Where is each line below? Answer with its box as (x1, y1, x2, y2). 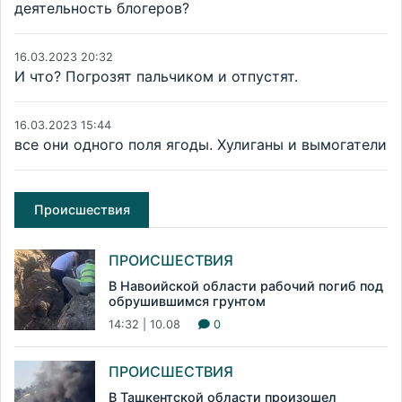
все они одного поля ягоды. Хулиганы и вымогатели (14, 135, 387, 154)
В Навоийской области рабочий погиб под (109, 278, 383, 294)
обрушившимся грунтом (109, 293, 266, 310)
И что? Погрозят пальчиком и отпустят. (14, 67, 298, 86)
